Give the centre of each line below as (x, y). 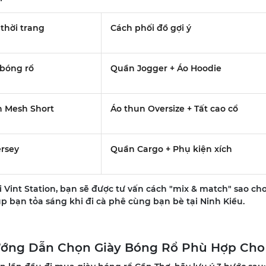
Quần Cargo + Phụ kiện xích (171, 149)
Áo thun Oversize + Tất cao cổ (174, 108)
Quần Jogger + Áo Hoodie (166, 68)
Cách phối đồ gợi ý (151, 28)
